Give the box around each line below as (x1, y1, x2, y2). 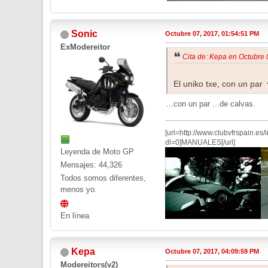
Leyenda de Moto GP (60, 147, 134, 157)
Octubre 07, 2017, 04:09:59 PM (165, 247, 259, 255)
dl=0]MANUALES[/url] (165, 138, 235, 147)
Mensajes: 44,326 (60, 160, 122, 170)
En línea (60, 211, 89, 221)
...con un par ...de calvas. (166, 99, 255, 108)
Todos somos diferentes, (60, 173, 146, 183)
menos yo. (60, 185, 97, 194)
